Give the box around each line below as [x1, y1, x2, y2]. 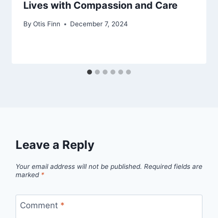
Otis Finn [33, 20, 61, 28]
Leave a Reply [16, 138, 94, 152]
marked [16, 170, 41, 179]
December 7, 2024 [70, 20, 128, 28]
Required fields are [144, 162, 202, 170]
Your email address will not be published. [16, 162, 142, 170]
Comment [19, 200, 60, 210]
